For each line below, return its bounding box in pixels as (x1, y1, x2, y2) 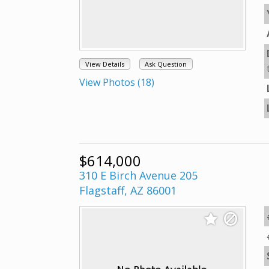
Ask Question (145, 59, 187, 69)
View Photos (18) (79, 76, 154, 89)
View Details (85, 59, 124, 69)
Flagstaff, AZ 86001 (79, 183, 177, 198)
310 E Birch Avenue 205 (79, 168, 198, 183)
